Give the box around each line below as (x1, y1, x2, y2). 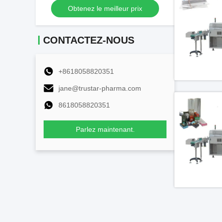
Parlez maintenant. (75, 125, 135, 133)
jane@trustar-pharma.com (58, 84, 141, 92)
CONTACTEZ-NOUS (43, 35, 134, 46)
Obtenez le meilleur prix (67, 4, 142, 12)
